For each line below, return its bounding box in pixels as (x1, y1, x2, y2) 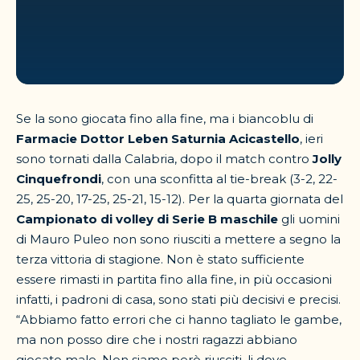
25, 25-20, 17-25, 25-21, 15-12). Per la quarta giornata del (16, 191, 343, 207)
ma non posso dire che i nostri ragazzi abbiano (16, 332, 297, 347)
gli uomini (278, 211, 340, 227)
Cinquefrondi (16, 171, 101, 186)
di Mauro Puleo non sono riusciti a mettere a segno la (16, 231, 341, 247)
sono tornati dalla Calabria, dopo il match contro (16, 151, 313, 166)
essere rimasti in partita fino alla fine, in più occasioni (16, 272, 332, 287)
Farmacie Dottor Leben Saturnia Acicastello (16, 131, 300, 146)
